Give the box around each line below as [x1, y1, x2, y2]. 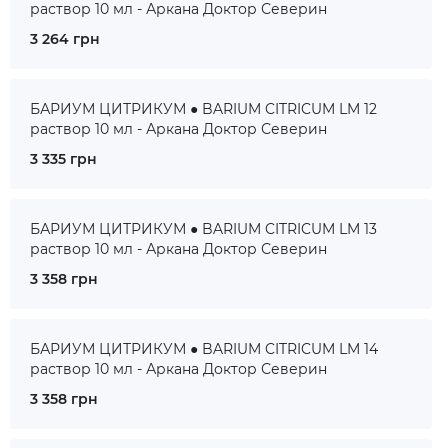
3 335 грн [30, 150, 97, 168]
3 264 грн [30, 30, 100, 48]
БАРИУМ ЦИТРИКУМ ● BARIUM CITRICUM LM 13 [30, 220, 377, 238]
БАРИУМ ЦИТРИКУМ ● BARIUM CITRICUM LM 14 [30, 340, 378, 358]
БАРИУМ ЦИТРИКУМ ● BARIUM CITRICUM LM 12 [30, 100, 377, 118]
